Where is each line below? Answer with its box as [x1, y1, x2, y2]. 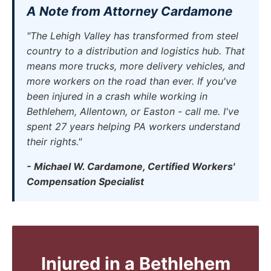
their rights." [27, 135, 82, 148]
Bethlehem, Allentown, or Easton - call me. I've [27, 105, 239, 117]
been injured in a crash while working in [27, 90, 207, 102]
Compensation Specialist [27, 175, 144, 188]
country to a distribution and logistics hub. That [27, 45, 245, 57]
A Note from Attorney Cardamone [27, 4, 232, 19]
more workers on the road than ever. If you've [27, 75, 237, 87]
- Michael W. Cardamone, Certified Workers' [27, 160, 235, 172]
